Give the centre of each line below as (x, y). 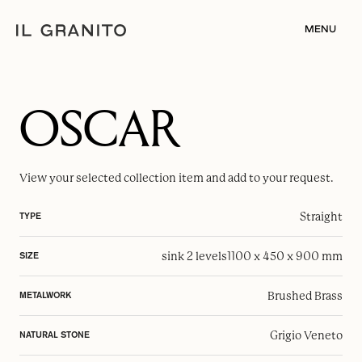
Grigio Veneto (306, 335)
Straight (321, 217)
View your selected (72, 178)
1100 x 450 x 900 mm (285, 256)
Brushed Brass (305, 296)
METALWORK (45, 295)
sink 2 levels (194, 256)
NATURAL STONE (55, 335)
